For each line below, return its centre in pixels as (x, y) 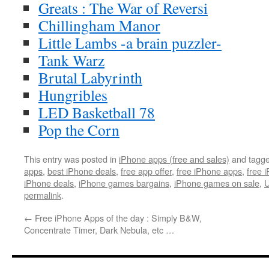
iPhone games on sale (217, 183)
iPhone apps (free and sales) (174, 159)
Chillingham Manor (99, 25)
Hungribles (73, 95)
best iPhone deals (82, 171)
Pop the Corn (79, 130)
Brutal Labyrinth (90, 77)
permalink (43, 195)
